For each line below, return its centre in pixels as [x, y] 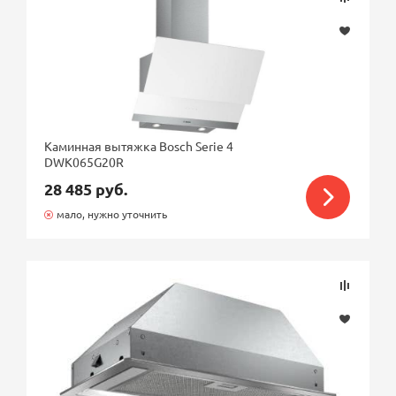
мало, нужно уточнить [111, 214]
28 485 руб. [86, 189]
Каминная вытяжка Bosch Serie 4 [139, 146]
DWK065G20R [84, 162]
